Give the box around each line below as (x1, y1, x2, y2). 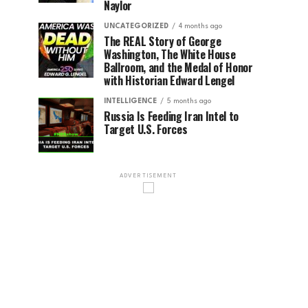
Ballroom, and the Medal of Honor (104, 59, 253, 76)
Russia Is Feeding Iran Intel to (104, 108, 239, 124)
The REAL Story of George (104, 33, 221, 49)
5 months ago (167, 98, 211, 104)
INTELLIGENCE (104, 98, 157, 104)
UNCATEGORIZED (104, 23, 168, 30)
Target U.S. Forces (104, 121, 188, 137)
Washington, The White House (104, 46, 236, 63)
